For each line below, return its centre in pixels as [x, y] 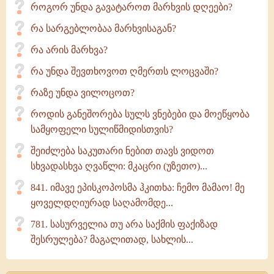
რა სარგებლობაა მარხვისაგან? [103, 28]
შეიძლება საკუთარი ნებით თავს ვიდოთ [122, 151]
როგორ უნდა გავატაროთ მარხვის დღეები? [131, 7]
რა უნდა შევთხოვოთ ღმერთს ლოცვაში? [124, 71]
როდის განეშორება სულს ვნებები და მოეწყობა [140, 114]
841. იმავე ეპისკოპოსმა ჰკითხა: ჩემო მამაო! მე [138, 187]
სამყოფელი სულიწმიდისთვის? [102, 129]
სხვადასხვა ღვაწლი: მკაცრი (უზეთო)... [119, 166]
